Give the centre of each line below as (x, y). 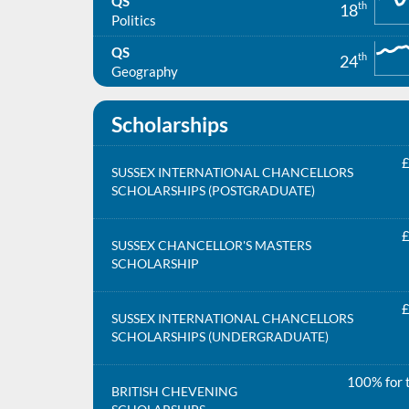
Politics (134, 20)
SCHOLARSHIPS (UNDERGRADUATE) (220, 336)
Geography (145, 71)
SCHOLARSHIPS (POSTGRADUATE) (213, 190)
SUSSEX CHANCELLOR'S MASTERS (211, 245)
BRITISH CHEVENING (174, 391)
